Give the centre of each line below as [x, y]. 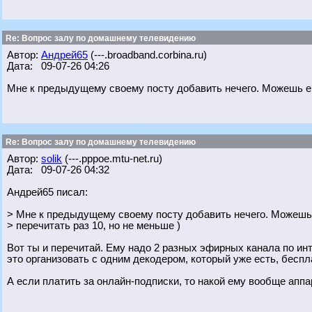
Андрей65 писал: [47, 192]
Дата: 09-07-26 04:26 [58, 66]
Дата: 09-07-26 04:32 [58, 170]
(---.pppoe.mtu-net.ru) [112, 159]
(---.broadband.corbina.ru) [147, 55]
